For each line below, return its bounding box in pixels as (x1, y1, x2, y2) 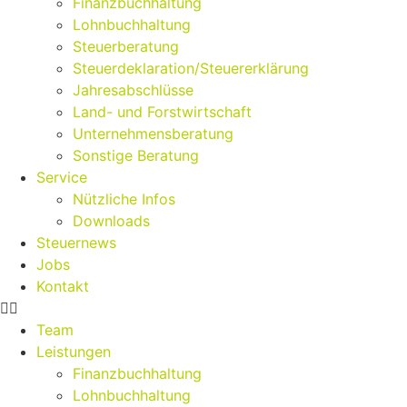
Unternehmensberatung (73, 124, 233, 143)
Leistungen (36, 342, 111, 361)
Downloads (73, 212, 150, 230)
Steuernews (36, 233, 116, 252)
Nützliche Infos (73, 190, 175, 208)
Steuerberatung (73, 37, 179, 55)
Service (36, 168, 87, 186)
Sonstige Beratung (73, 146, 199, 164)
